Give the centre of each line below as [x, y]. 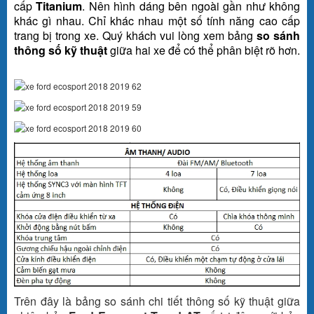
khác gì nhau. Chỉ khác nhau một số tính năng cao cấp [157, 20]
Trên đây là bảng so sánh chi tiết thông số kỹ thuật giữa [157, 301]
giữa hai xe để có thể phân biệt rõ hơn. [204, 50]
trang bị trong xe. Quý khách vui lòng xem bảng [135, 35]
